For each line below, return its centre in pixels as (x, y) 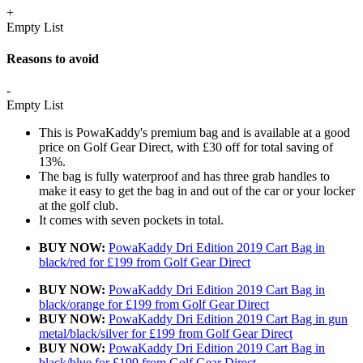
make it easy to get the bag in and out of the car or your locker (197, 191)
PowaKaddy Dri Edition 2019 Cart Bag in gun (228, 319)
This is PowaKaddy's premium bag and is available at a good (194, 133)
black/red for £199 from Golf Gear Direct (145, 263)
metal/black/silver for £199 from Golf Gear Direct (166, 334)
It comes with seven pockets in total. (131, 220)
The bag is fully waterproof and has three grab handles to (184, 177)
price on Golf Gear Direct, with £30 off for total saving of (186, 147)
